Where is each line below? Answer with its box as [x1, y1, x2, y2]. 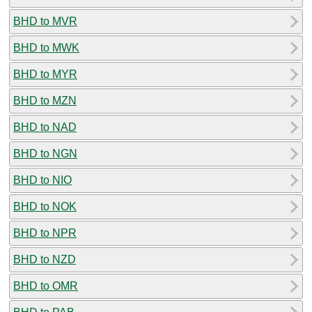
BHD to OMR [13, 279, 78, 292]
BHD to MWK [13, 41, 79, 54]
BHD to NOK [13, 200, 77, 212]
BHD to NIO [13, 173, 72, 186]
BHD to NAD [13, 120, 77, 133]
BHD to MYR [13, 68, 77, 80]
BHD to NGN [13, 147, 77, 159]
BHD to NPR [13, 226, 77, 239]
